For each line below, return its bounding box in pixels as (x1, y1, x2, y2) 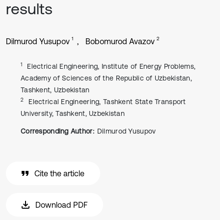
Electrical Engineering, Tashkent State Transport (28, 98, 186, 106)
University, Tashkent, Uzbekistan (21, 110, 125, 117)
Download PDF (35, 200, 87, 209)
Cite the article (34, 169, 84, 178)
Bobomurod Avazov (85, 37, 155, 46)
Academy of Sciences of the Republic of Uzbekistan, (21, 74, 192, 82)
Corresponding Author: (21, 127, 94, 135)
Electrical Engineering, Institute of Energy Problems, (27, 62, 196, 70)
